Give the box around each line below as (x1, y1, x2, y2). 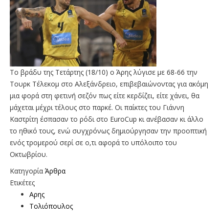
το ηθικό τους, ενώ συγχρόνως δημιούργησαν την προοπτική (10, 126, 207, 135)
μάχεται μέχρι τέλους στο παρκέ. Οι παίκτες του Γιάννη (10, 102, 184, 112)
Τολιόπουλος (29, 201, 73, 211)
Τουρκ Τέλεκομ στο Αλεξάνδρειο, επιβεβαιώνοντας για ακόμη (10, 79, 208, 88)
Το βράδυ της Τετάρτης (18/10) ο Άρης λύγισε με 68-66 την (10, 67, 197, 77)
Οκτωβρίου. (10, 149, 47, 159)
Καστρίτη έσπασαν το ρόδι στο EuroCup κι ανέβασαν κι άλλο (10, 114, 203, 124)
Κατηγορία (10, 166, 43, 175)
